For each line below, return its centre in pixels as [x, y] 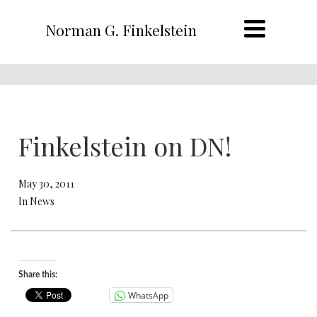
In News [36, 201]
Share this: [38, 275]
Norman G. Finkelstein [121, 30]
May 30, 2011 [46, 184]
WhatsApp [148, 295]
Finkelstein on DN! [125, 146]
